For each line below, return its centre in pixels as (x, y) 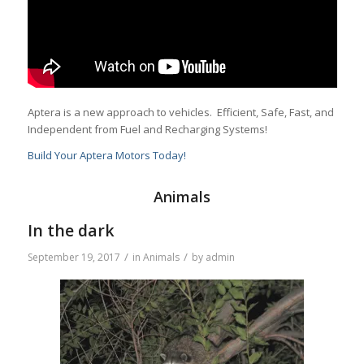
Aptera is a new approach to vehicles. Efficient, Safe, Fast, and (180, 113)
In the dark (71, 231)
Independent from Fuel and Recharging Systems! (147, 130)
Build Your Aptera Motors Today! (106, 156)
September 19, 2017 (74, 258)
